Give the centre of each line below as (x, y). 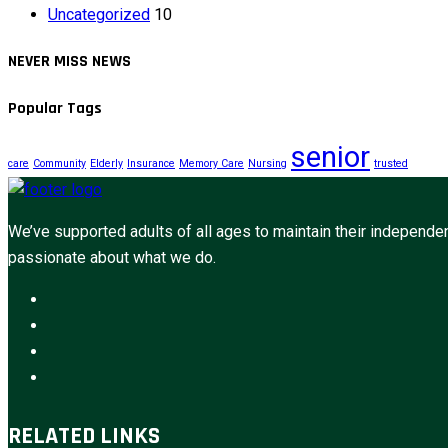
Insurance (151, 163)
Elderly (106, 163)
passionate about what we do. (112, 257)
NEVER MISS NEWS (69, 62)
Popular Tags (55, 109)
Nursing (267, 163)
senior (330, 156)
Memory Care (211, 163)
